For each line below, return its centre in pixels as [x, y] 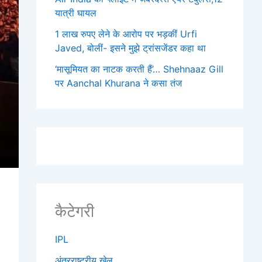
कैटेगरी [75, 211]
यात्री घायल [76, 13]
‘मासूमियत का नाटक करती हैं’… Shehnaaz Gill [139, 69]
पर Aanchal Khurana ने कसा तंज [118, 83]
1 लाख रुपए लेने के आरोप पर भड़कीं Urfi [126, 34]
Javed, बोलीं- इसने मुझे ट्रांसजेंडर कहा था [130, 48]
